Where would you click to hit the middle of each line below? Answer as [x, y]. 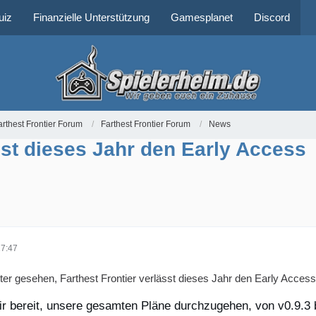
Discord [272, 17]
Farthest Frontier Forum [145, 124]
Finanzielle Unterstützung [91, 17]
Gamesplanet [201, 17]
